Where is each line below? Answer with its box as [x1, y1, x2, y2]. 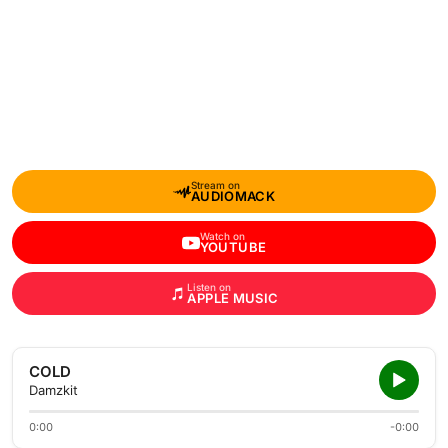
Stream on [190, 179, 240, 191]
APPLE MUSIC [187, 290, 279, 306]
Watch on [199, 230, 245, 242]
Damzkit [29, 382, 78, 398]
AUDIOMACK [190, 188, 276, 204]
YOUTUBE [199, 239, 267, 255]
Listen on [187, 281, 232, 293]
